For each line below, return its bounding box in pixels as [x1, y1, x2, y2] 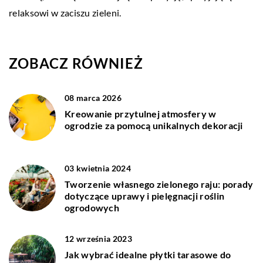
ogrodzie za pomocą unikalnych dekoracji [65, 119, 243, 131]
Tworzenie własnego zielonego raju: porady [65, 178, 254, 190]
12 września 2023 [65, 233, 132, 244]
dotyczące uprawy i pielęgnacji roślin [65, 190, 225, 201]
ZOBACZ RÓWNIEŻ [9, 54, 143, 72]
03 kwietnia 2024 [65, 163, 131, 173]
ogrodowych [65, 201, 120, 213]
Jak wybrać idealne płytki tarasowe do [65, 248, 231, 260]
